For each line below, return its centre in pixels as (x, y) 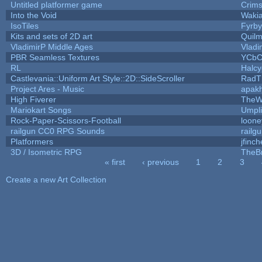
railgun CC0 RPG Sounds (57, 131)
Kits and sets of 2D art (51, 36)
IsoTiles (24, 25)
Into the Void (33, 15)
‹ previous (161, 162)
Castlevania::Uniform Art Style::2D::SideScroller (97, 78)
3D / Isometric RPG (46, 152)
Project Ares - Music (47, 89)
